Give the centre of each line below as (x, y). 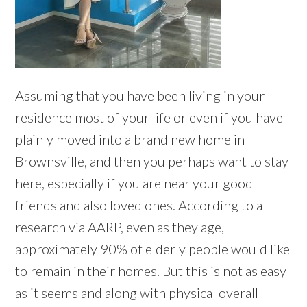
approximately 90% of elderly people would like (153, 249)
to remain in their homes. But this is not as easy (151, 271)
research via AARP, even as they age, (120, 227)
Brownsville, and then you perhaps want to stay (152, 161)
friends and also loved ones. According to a (139, 205)
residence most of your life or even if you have (149, 118)
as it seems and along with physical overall (137, 293)
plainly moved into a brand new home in (130, 139)
